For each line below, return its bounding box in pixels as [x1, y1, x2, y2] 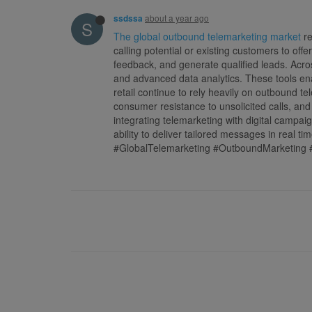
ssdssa [114, 12, 143, 24]
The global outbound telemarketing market [114, 29, 301, 43]
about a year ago [145, 11, 209, 24]
